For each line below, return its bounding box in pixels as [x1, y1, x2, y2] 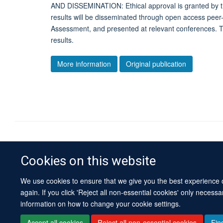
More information [57, 58, 111, 69]
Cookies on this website [20, 151, 156, 171]
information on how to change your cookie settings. [20, 198, 181, 209]
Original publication [126, 58, 186, 69]
